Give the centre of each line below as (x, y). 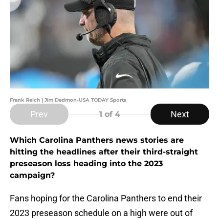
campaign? (32, 175)
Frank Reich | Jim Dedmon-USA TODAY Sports (68, 100)
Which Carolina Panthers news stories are (97, 140)
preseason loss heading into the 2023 (86, 164)
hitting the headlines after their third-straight (104, 152)
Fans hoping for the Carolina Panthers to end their (106, 198)
